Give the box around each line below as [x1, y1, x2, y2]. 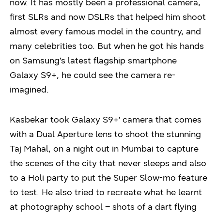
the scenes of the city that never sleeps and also [10, 158, 206, 169]
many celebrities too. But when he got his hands [10, 41, 204, 51]
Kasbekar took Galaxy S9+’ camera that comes [10, 114, 201, 125]
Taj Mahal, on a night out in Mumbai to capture [10, 143, 199, 154]
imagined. [10, 84, 49, 95]
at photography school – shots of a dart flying [10, 201, 197, 212]
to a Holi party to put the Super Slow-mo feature [10, 172, 207, 183]
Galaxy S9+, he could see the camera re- [10, 70, 175, 80]
